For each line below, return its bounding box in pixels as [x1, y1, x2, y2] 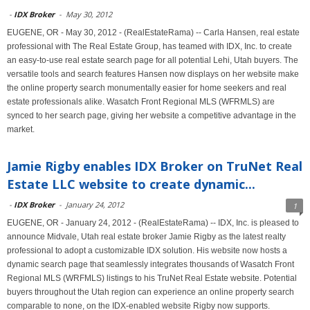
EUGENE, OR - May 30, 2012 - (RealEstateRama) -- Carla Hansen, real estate [7, 28, 300, 37]
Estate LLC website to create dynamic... [7, 176, 255, 192]
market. [7, 125, 35, 134]
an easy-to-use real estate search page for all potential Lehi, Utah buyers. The [7, 55, 298, 65]
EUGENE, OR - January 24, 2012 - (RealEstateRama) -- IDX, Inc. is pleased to [7, 218, 299, 228]
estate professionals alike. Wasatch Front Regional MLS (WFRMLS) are [7, 97, 275, 107]
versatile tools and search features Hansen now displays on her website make [7, 69, 299, 79]
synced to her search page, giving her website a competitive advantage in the [7, 111, 296, 120]
